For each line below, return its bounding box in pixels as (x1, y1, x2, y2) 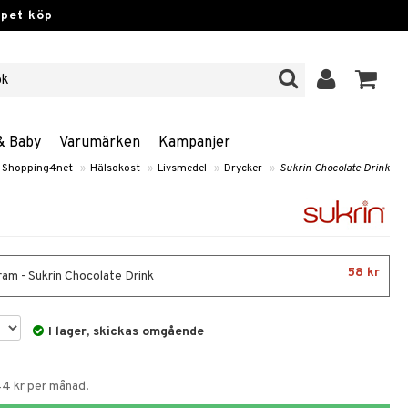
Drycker (224, 161, 262, 176)
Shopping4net (2, 161, 73, 176)
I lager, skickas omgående (48, 324, 205, 340)
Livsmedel (158, 161, 207, 176)
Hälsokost (90, 161, 140, 176)
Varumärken (59, 134, 140, 152)
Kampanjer (158, 134, 230, 152)
